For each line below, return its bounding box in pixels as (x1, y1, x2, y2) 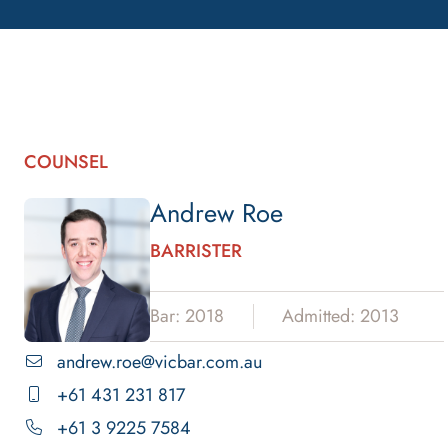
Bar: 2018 (150, 302, 224, 329)
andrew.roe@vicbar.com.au (57, 348, 262, 375)
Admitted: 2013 (282, 302, 400, 329)
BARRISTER (150, 236, 242, 264)
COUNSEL (24, 147, 108, 175)
